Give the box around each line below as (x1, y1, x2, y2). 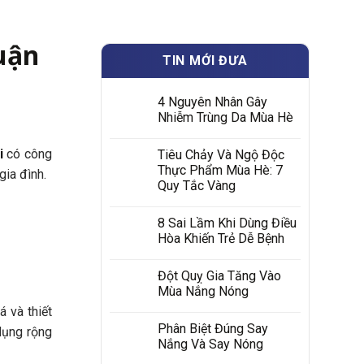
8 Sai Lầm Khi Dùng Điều (157, 215, 297, 231)
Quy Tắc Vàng (157, 178, 236, 193)
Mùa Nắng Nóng (157, 284, 249, 299)
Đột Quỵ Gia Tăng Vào (157, 268, 281, 284)
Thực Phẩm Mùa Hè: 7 (157, 162, 283, 178)
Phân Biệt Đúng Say (157, 321, 268, 336)
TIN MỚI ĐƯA (162, 53, 248, 68)
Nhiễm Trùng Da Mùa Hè (157, 110, 293, 125)
